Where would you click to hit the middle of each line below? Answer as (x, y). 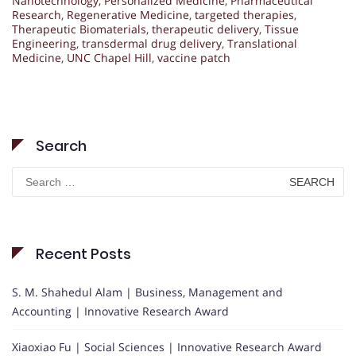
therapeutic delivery (205, 29)
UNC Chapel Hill (109, 58)
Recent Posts (83, 254)
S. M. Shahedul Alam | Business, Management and (147, 292)
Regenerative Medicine (128, 15)
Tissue (282, 29)
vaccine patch (194, 58)
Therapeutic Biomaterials (79, 29)
